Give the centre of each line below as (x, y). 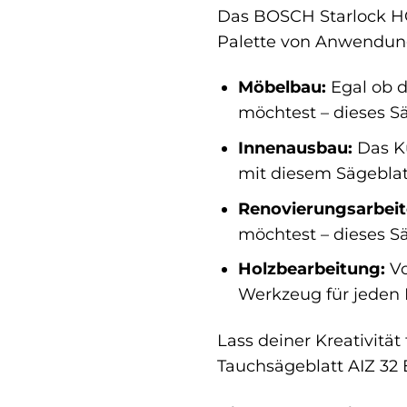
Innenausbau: (295, 147)
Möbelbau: (282, 87)
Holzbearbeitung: (311, 269)
